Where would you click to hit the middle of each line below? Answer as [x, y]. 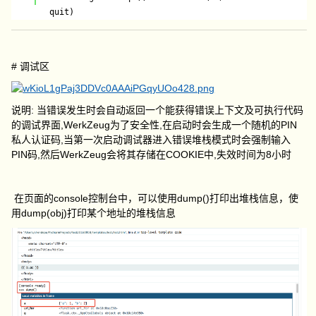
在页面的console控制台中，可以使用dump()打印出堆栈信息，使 [155, 199]
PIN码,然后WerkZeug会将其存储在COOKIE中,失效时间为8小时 [152, 155]
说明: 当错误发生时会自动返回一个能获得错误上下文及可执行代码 [158, 110]
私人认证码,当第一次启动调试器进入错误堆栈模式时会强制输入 [151, 140]
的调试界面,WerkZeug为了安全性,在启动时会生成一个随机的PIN [154, 125]
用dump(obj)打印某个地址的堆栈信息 [94, 213]
